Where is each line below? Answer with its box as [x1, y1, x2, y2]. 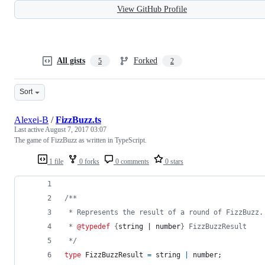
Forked [134, 56, 157, 65]
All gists [57, 56, 85, 65]
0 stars [163, 157, 183, 166]
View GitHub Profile [117, 4, 187, 14]
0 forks [77, 157, 99, 166]
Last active [14, 125, 45, 134]
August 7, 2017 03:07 [45, 125, 106, 134]
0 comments [114, 157, 149, 166]
